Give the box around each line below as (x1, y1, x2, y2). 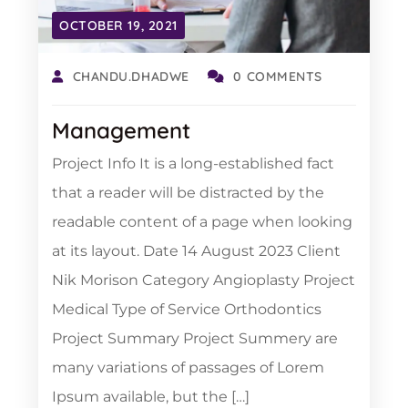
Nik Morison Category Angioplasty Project (52, 271, 355, 289)
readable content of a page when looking (52, 213, 352, 230)
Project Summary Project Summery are (52, 330, 338, 347)
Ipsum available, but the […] (52, 388, 250, 405)
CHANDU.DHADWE (72, 68, 189, 85)
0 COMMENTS (233, 68, 323, 85)
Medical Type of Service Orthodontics (52, 301, 321, 318)
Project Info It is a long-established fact (52, 155, 334, 172)
